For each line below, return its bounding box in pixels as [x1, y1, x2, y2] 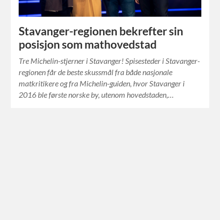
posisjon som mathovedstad [19, 37, 157, 51]
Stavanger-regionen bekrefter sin [19, 24, 184, 38]
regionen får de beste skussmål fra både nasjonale [19, 67, 173, 77]
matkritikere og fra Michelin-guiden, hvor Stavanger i [19, 78, 185, 88]
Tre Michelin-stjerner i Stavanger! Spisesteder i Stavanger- [19, 55, 200, 65]
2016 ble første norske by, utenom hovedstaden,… [19, 89, 174, 99]
